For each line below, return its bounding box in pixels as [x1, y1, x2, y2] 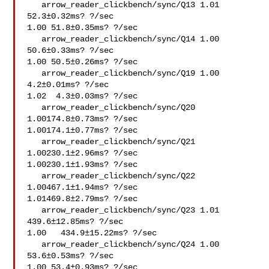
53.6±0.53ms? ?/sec [27, 251, 114, 261]
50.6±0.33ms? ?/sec [27, 46, 114, 55]
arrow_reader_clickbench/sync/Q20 [27, 103, 42, 112]
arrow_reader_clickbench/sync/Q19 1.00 [27, 68, 42, 78]
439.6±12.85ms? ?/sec [27, 217, 124, 226]
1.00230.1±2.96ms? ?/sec [27, 148, 138, 158]
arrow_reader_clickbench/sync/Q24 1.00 [27, 240, 42, 249]
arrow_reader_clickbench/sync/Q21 [27, 137, 42, 147]
